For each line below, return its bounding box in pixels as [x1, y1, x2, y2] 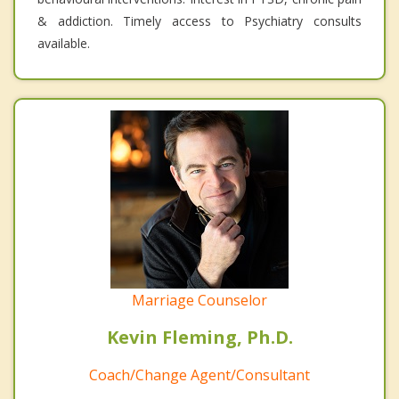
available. [37, 35, 90, 53]
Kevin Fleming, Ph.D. [106, 325, 293, 350]
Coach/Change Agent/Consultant [89, 365, 310, 386]
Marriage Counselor [132, 290, 267, 311]
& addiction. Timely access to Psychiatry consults [37, 12, 362, 30]
